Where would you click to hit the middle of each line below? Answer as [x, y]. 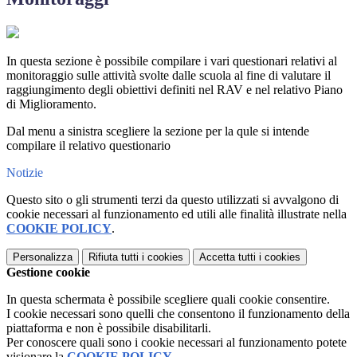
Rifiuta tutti [114, 257]
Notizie [25, 173]
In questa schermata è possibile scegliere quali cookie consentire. [168, 300]
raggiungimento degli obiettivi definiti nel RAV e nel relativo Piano [175, 90]
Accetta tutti [228, 257]
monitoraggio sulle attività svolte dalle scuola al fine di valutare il [169, 76]
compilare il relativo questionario [88, 146]
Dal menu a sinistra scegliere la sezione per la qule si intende [158, 131]
